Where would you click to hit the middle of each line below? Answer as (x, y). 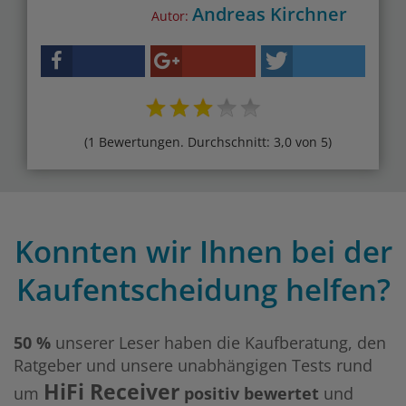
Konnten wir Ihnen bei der (203, 252)
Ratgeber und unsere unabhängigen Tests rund (193, 366)
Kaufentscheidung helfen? (203, 290)
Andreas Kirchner (270, 14)
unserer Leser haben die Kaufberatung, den (218, 343)
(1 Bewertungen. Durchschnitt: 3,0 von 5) (208, 142)
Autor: (172, 16)
